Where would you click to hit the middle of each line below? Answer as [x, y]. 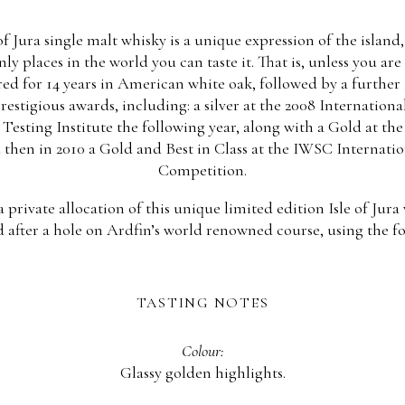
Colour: [202, 351]
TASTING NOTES [202, 303]
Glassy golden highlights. [202, 373]
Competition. [202, 170]
